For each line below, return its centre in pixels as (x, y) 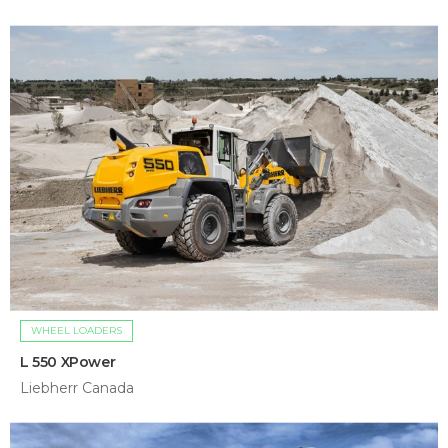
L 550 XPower (68, 362)
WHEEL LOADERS (76, 331)
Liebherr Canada (77, 388)
